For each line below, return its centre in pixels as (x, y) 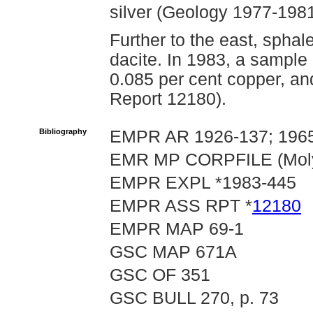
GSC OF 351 (160, 275)
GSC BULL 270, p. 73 (194, 298)
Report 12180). (168, 99)
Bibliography (63, 131)
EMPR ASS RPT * (181, 206)
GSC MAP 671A (173, 252)
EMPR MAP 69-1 (177, 229)
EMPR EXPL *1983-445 (203, 183)
